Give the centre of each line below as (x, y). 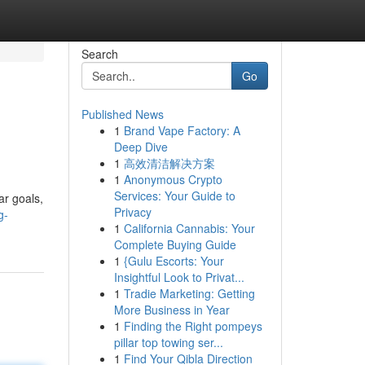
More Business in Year (172, 310)
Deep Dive (141, 147)
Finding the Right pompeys (193, 326)
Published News (122, 114)
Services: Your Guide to (174, 196)
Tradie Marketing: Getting (189, 293)
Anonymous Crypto (173, 179)
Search (99, 54)
